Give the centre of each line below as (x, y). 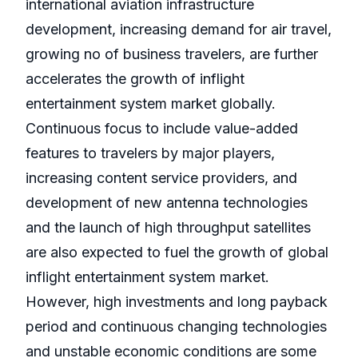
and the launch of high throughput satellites (168, 228)
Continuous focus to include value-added (162, 129)
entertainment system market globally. (151, 104)
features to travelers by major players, (150, 153)
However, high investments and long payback (177, 302)
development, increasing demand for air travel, (179, 30)
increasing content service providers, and (161, 178)
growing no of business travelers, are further (172, 54)
